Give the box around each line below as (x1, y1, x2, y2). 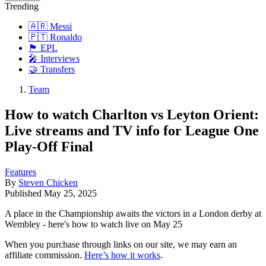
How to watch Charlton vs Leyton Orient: (5, 106, 259, 122)
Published (5, 188, 44, 198)
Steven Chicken (18, 177, 78, 188)
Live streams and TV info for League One (5, 122, 259, 138)
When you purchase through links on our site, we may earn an (5, 239, 237, 249)
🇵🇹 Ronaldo (28, 32, 82, 43)
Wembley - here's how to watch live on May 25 (5, 218, 182, 229)
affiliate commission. (5, 249, 84, 260)
